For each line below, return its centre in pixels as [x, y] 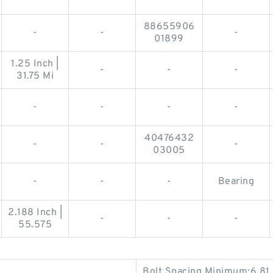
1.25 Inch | [35, 64]
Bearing [236, 181]
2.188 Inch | [35, 212]
